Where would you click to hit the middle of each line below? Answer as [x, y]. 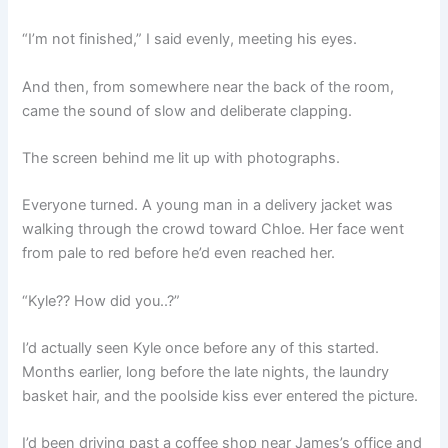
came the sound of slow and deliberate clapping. [187, 110]
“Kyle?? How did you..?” [101, 300]
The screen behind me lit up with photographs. [181, 158]
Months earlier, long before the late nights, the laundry [206, 372]
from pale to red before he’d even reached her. [179, 253]
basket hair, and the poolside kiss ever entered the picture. [220, 396]
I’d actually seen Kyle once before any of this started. [201, 348]
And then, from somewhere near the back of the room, [208, 86]
